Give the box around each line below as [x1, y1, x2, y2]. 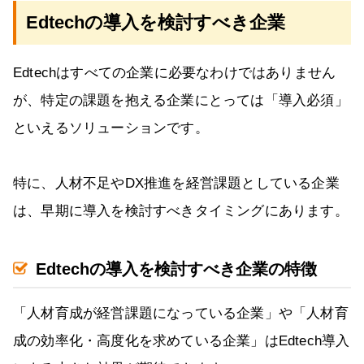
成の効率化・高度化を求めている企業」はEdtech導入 [13, 333, 350, 349]
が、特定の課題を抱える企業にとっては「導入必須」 [13, 93, 349, 109]
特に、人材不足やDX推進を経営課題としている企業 [13, 175, 340, 192]
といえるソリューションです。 [13, 120, 209, 136]
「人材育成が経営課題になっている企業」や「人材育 [13, 305, 349, 322]
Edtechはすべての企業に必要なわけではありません [13, 65, 336, 81]
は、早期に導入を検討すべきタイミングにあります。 [13, 203, 349, 219]
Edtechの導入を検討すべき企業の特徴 [36, 260, 317, 279]
